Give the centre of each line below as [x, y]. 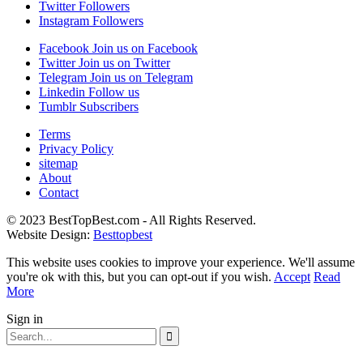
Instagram [64, 20]
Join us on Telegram [141, 77]
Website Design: [50, 234]
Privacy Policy [76, 148]
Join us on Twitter [124, 62]
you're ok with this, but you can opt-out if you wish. [140, 276]
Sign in [25, 318]
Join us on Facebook [145, 48]
